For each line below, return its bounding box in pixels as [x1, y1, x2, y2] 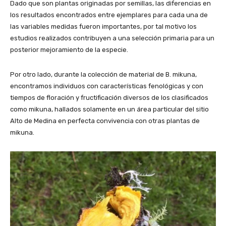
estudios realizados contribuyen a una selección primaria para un [10, 34, 214, 42]
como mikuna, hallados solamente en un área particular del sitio [10, 105, 209, 113]
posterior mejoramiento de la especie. [10, 45, 128, 53]
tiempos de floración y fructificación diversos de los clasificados [10, 93, 208, 101]
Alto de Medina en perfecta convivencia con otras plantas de [10, 117, 200, 125]
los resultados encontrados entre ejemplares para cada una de [10, 11, 208, 19]
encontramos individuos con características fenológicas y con [10, 82, 203, 90]
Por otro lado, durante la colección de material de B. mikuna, [10, 70, 197, 78]
